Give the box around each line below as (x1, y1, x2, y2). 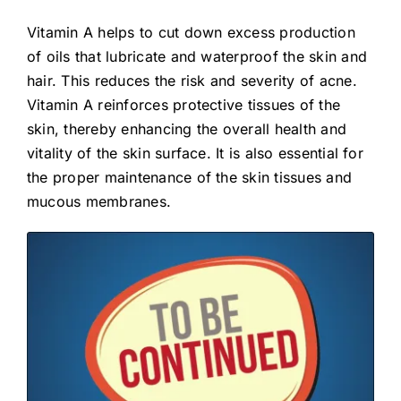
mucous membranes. (26, 192, 172, 211)
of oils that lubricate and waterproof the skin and (26, 47, 367, 66)
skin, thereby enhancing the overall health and (26, 120, 347, 139)
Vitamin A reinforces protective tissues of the (26, 96, 341, 115)
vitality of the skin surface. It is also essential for (26, 144, 363, 163)
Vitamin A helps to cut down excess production (26, 23, 355, 42)
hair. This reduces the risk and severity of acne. (26, 72, 357, 90)
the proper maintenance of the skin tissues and (26, 168, 353, 187)
